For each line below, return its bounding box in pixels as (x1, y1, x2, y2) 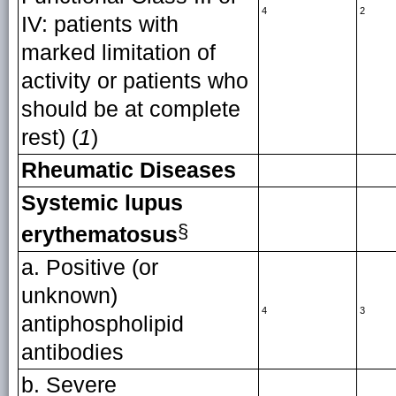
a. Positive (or (20, 255, 158, 279)
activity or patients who (20, 69, 248, 93)
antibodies (20, 340, 124, 364)
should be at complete (20, 97, 240, 121)
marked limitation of (20, 41, 216, 65)
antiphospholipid (20, 312, 184, 336)
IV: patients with (20, 12, 179, 36)
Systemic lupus (20, 191, 183, 215)
